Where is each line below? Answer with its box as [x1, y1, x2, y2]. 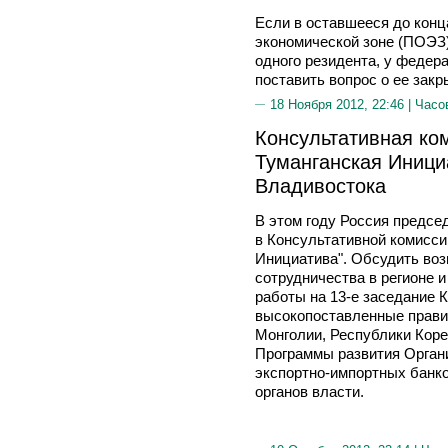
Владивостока [255, 174, 386, 197]
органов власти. [255, 383, 364, 400]
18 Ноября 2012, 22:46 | [270, 97, 415, 112]
